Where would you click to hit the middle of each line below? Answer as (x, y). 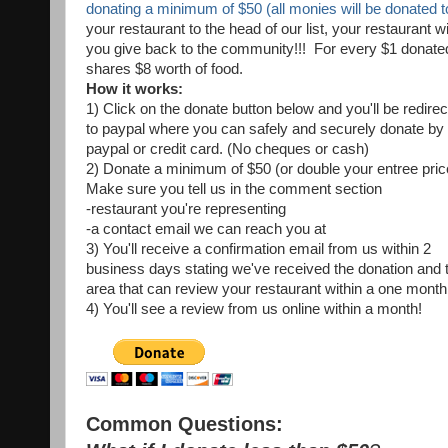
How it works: (134, 89)
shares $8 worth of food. (164, 69)
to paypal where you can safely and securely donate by (265, 129)
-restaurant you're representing (186, 209)
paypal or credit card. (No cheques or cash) (227, 149)
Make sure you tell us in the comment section (234, 189)
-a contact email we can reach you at (206, 229)
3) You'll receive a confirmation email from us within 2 (258, 249)
